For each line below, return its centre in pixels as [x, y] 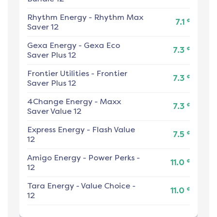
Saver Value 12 [54, 111]
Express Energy [56, 130]
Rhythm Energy [57, 17]
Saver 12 [43, 27]
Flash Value [114, 130]
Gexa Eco [102, 46]
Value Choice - [108, 186]
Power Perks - [114, 158]
